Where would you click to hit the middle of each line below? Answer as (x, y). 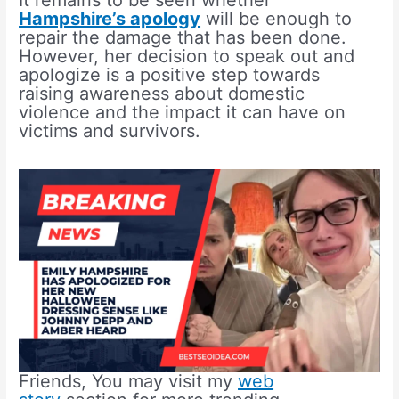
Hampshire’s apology (110, 19)
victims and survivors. (110, 131)
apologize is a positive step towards (170, 75)
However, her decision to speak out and (187, 57)
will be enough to (277, 19)
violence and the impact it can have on (183, 113)
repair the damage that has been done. (183, 38)
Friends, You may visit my (129, 382)
